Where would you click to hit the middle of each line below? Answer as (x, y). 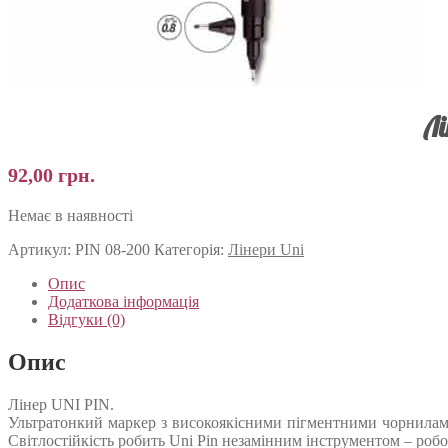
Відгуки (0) (86, 319)
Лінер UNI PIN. (61, 404)
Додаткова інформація (123, 301)
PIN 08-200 (112, 249)
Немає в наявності (70, 215)
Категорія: (191, 249)
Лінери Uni (266, 249)
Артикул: (41, 249)
